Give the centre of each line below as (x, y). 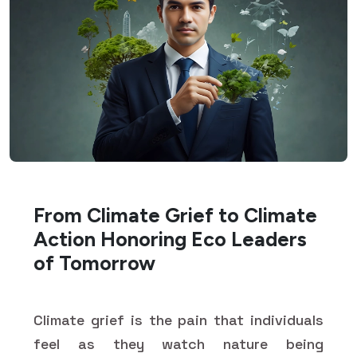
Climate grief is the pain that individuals (178, 320)
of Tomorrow (94, 263)
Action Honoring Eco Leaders (170, 239)
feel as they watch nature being (178, 343)
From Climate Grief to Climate (175, 215)
